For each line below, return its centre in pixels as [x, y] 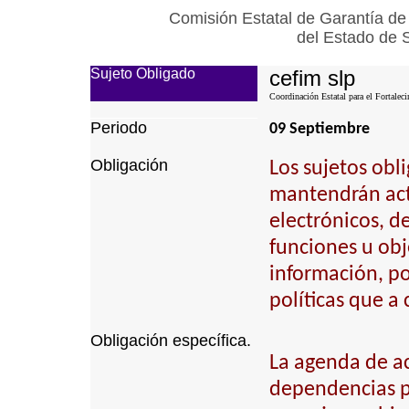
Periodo [118, 128]
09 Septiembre [319, 129]
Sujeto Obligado [142, 73]
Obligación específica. [170, 341]
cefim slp [312, 78]
